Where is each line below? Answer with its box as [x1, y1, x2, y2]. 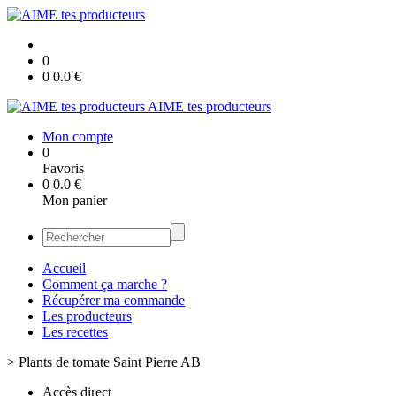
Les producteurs [42, 308, 132, 324]
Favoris [42, 161, 84, 176]
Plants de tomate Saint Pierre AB [19, 354, 201, 369]
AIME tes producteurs [148, 99, 271, 114]
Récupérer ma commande [42, 293, 185, 308]
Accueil [42, 261, 86, 276]
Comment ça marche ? [42, 277, 167, 292]
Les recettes [42, 324, 108, 339]
